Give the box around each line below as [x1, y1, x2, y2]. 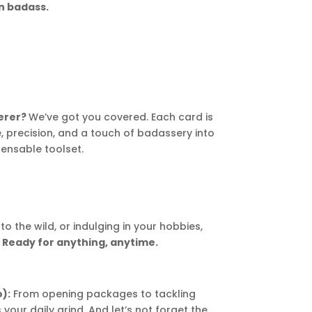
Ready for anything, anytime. [2, 235, 159, 250]
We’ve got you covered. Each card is [29, 110, 214, 125]
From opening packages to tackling [10, 287, 196, 302]
